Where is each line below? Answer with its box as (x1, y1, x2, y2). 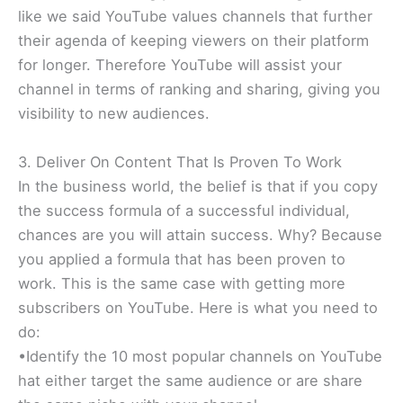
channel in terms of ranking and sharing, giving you (18, 80, 381, 99)
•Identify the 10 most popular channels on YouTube (18, 346, 382, 365)
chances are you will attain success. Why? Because (18, 225, 382, 244)
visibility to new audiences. (18, 104, 210, 123)
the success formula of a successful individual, (18, 201, 350, 219)
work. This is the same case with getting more (18, 273, 345, 292)
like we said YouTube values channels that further (18, 7, 372, 26)
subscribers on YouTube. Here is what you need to (18, 298, 378, 317)
